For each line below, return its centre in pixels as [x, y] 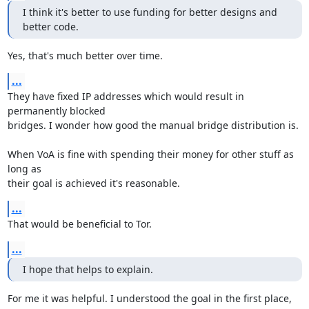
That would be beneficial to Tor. [79, 224]
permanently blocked [56, 111]
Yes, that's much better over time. [85, 56]
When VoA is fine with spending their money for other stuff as [150, 154]
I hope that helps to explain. [88, 269]
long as [24, 169]
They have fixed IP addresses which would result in [126, 96]
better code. [50, 27]
